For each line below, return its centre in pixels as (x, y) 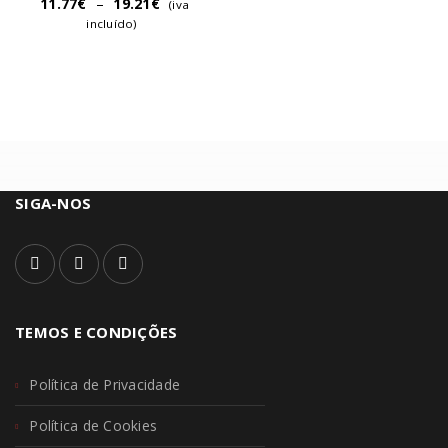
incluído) (112, 24)
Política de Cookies (93, 426)
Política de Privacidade (104, 385)
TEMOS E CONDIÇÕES (96, 332)
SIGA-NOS (53, 203)
